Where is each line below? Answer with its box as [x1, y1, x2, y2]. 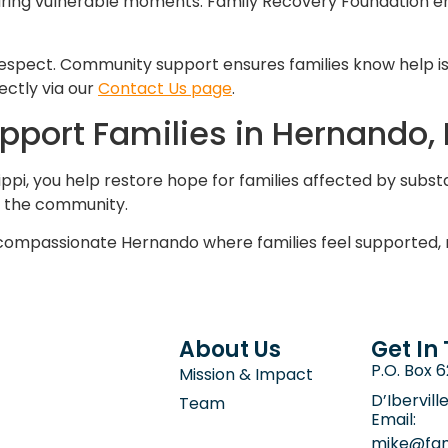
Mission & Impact [178, 362, 313, 386]
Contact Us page [98, 76, 232, 100]
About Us [178, 333, 281, 365]
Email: [370, 407, 416, 431]
